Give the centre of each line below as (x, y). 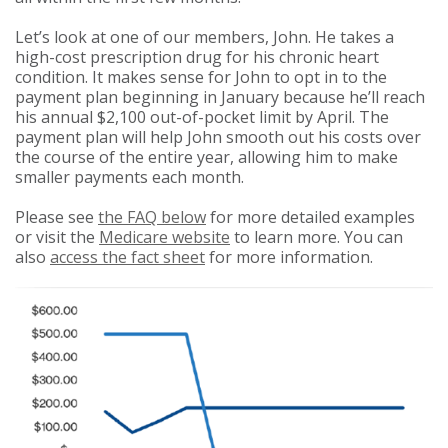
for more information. (289, 257)
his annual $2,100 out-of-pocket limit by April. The (202, 117)
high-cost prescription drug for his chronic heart (197, 57)
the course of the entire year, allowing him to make (206, 157)
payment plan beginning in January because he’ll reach (220, 97)
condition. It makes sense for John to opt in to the (201, 77)
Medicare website (164, 237)
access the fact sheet (127, 257)
